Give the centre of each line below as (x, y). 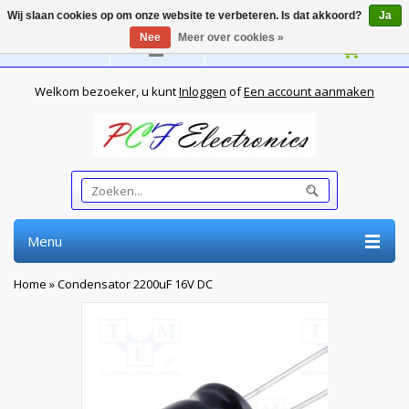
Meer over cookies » (231, 37)
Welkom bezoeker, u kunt (107, 91)
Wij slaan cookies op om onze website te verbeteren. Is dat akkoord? (186, 16)
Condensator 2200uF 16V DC (135, 284)
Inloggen (203, 91)
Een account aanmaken (309, 91)
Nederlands (62, 49)
